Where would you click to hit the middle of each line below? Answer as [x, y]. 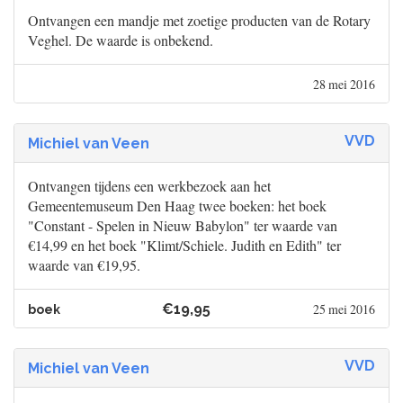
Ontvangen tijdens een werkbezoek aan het [149, 186]
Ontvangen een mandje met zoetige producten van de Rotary [199, 21]
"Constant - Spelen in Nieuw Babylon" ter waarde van [183, 226]
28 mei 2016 [344, 85]
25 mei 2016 [344, 309]
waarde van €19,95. [84, 265]
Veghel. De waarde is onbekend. [121, 40]
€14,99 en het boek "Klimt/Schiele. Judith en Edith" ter [184, 246]
